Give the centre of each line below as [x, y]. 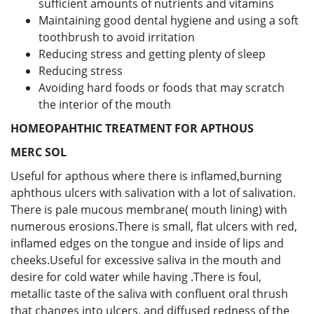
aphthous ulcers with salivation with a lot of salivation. [153, 192]
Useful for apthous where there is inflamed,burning [146, 176]
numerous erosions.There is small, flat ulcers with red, [154, 226]
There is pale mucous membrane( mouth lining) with [149, 209]
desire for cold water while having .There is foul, [136, 277]
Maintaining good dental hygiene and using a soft [169, 20]
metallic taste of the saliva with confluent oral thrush [149, 293]
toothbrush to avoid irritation [117, 37]
